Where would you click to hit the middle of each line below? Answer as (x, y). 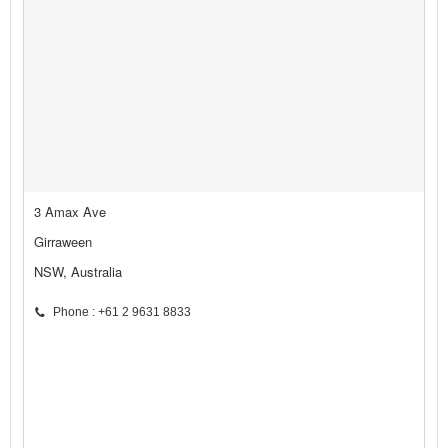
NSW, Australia (78, 272)
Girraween (63, 242)
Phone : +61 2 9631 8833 (122, 312)
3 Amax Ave (70, 212)
